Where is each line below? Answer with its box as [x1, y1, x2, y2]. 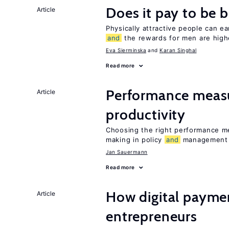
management [180, 135, 228, 144]
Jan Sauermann [106, 149, 148, 155]
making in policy [106, 135, 165, 144]
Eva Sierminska [106, 47, 146, 53]
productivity [106, 106, 186, 123]
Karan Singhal [159, 47, 197, 53]
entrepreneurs [106, 208, 197, 225]
